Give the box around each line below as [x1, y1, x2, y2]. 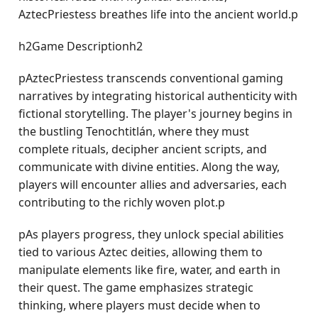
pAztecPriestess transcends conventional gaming [18, 70, 284, 86]
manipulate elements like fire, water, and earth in [18, 262, 281, 278]
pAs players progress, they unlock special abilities [18, 226, 285, 242]
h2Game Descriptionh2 [18, 38, 143, 54]
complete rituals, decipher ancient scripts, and [18, 141, 268, 157]
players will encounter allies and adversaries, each [18, 177, 287, 192]
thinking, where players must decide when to [18, 297, 261, 313]
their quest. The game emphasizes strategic [18, 280, 254, 295]
